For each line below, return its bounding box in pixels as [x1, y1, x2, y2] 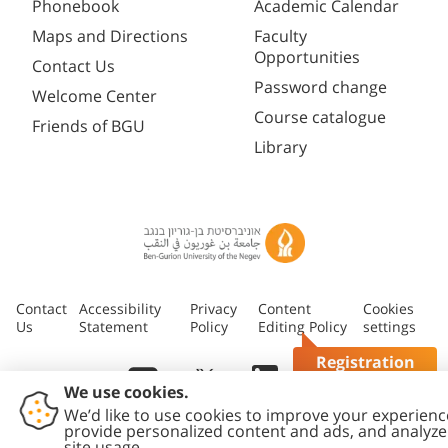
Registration [315, 352, 415, 373]
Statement [79, 319, 148, 336]
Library [254, 138, 307, 157]
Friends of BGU [32, 117, 145, 136]
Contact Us [32, 57, 115, 76]
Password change [254, 78, 387, 97]
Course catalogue [254, 108, 386, 127]
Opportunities [254, 48, 360, 67]
